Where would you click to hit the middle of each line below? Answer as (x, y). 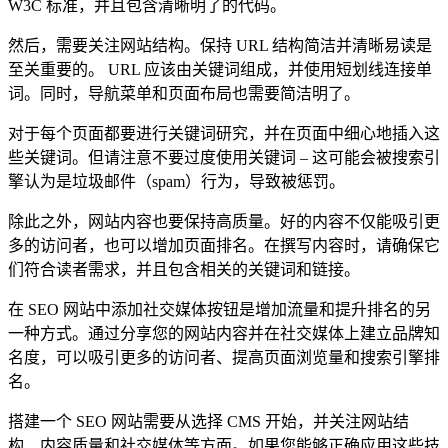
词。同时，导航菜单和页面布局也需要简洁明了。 (184, 93)
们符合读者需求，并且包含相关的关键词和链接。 (184, 269)
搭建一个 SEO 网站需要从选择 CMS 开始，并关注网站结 (208, 421)
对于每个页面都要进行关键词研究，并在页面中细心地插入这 (224, 133)
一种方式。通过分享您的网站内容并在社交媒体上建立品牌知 (224, 333)
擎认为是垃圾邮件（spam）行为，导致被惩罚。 (176, 181)
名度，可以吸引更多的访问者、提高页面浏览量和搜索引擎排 (224, 357)
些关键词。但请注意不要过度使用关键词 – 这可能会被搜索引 (224, 157)
